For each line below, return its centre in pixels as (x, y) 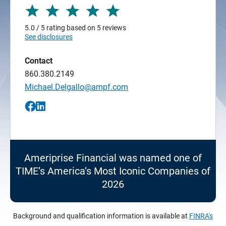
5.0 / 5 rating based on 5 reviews (75, 27)
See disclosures (49, 37)
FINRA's (201, 216)
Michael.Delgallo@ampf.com (76, 87)
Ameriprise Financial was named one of (113, 158)
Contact (39, 61)
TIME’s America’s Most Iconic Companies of (113, 171)
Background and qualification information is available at (101, 216)
